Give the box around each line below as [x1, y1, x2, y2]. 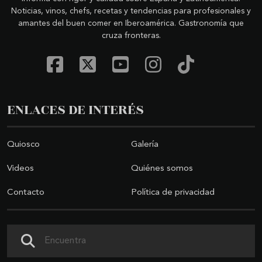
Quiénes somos [131, 164, 193, 174]
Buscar [6, 226, 33, 236]
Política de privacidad [131, 188, 215, 198]
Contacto [7, 188, 44, 198]
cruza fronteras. [101, 31, 161, 40]
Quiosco [7, 140, 40, 150]
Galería [131, 140, 158, 150]
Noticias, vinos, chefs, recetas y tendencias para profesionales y [11, 6, 251, 15]
